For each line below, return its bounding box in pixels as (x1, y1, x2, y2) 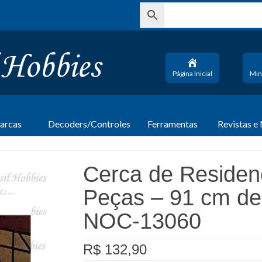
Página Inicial (173, 69, 212, 78)
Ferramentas (147, 118, 198, 129)
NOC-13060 (82, 208, 201, 233)
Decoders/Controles (48, 118, 131, 129)
